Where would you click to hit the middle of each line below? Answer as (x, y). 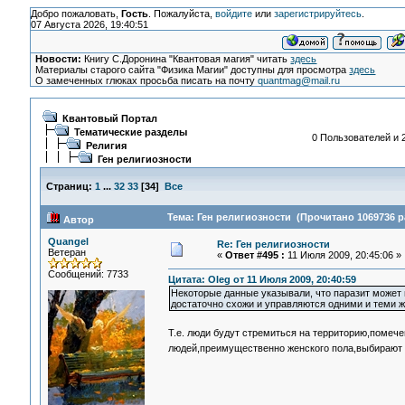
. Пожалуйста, (181, 14)
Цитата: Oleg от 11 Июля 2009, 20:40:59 (262, 280)
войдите (233, 14)
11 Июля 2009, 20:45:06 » (343, 255)
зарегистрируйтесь (317, 14)
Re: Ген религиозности (273, 244)
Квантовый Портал (109, 118)
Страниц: (69, 186)
